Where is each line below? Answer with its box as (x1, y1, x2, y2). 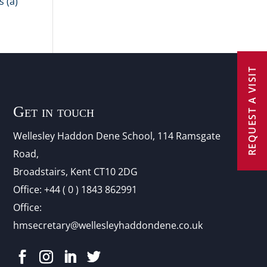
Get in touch (13, 103, 94, 120)
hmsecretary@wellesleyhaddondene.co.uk (13, 218, 203, 232)
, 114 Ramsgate (152, 129, 221, 142)
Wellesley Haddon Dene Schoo (13, 129, 150, 142)
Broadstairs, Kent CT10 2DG (13, 164, 138, 178)
